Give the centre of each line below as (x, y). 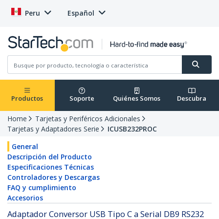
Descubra (192, 99)
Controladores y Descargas (54, 177)
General (25, 147)
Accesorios (25, 198)
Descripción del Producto (50, 157)
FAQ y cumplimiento (42, 188)
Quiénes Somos (137, 99)
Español (81, 13)
